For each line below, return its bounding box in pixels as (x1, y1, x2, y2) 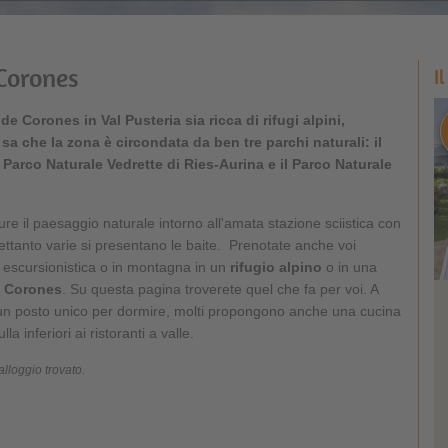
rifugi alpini (263, 112, 341, 128)
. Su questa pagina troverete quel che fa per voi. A (62, 281, 378, 297)
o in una (322, 259, 377, 275)
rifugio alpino (230, 259, 322, 275)
